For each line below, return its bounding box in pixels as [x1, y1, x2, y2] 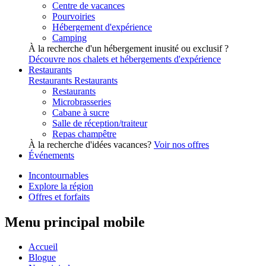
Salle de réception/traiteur [52, 118, 147, 128]
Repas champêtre [52, 128, 116, 139]
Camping [52, 32, 87, 43]
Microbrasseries [52, 96, 111, 107]
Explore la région [28, 180, 93, 191]
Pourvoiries [52, 11, 95, 21]
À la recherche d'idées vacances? [28, 139, 151, 150]
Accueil [28, 242, 58, 252]
